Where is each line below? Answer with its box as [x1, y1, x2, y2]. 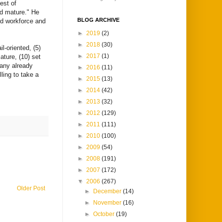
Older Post [17, 185, 45, 192]
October [93, 211, 116, 218]
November [93, 199, 123, 207]
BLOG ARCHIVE [77, 17, 119, 23]
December [93, 188, 123, 195]
